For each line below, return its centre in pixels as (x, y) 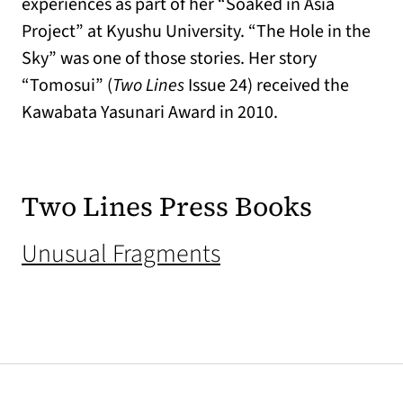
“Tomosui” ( (67, 85)
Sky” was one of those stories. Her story (169, 58)
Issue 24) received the (269, 85)
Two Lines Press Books (167, 206)
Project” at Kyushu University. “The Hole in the (196, 31)
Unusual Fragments (121, 254)
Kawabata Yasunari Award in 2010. (150, 112)
